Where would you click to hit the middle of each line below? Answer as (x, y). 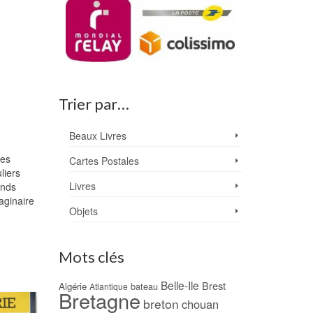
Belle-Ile (180, 285)
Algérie (72, 286)
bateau (144, 286)
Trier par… (94, 104)
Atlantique (108, 286)
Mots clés (91, 257)
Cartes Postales (104, 161)
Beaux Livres (97, 136)
